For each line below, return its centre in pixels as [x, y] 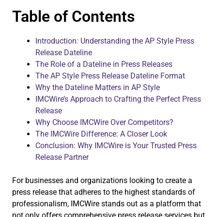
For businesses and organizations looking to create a [102, 180]
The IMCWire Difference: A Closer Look [101, 134]
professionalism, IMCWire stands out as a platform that [107, 203]
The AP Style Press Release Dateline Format [110, 76]
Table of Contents [73, 16]
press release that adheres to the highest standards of [104, 192]
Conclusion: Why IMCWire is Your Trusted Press [116, 145]
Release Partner [62, 157]
